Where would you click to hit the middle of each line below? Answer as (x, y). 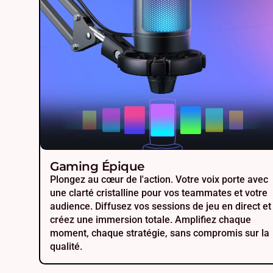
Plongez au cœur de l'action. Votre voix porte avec (159, 180)
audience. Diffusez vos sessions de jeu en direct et (161, 207)
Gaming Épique (97, 167)
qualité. (66, 247)
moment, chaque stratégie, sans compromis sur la (160, 233)
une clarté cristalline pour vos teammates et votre (159, 193)
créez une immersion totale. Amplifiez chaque (151, 220)
